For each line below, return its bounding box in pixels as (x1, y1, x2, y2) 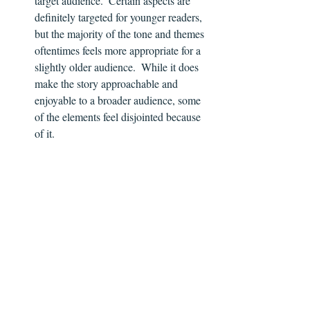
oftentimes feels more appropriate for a (35, 43, 203, 58)
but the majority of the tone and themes (35, 26, 207, 42)
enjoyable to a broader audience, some (35, 93, 203, 108)
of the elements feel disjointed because (35, 109, 203, 125)
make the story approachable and (35, 76, 181, 91)
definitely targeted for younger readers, (35, 10, 205, 25)
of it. (35, 126, 55, 141)
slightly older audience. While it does (35, 60, 201, 75)
